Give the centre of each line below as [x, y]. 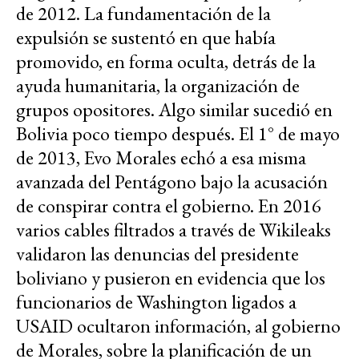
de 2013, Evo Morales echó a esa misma [161, 157]
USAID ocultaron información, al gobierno [178, 325]
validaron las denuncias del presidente [157, 253]
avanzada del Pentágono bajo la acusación [172, 181]
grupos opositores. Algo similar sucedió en [174, 109]
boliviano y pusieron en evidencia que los [171, 277]
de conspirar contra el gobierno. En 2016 [169, 205]
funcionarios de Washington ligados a [156, 301]
